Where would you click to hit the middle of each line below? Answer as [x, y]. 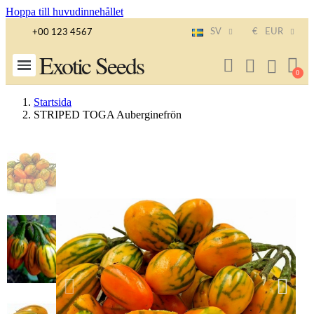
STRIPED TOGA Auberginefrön [108, 115]
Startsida [53, 102]
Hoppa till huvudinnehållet [64, 12]
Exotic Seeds [91, 65]
